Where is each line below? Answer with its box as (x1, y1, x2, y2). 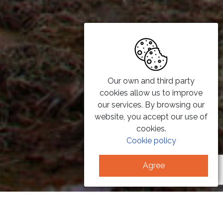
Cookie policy (126, 136, 176, 145)
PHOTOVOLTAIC (82, 206, 151, 217)
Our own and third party (108, 76, 195, 86)
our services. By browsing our (98, 100, 205, 110)
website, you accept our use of (95, 112, 208, 121)
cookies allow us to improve (100, 88, 203, 98)
